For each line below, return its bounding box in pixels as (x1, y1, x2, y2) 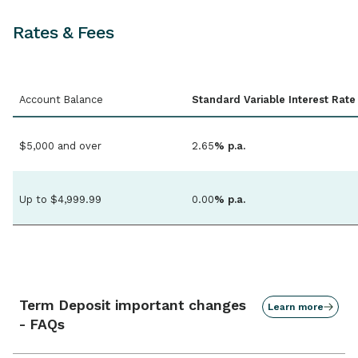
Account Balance (19, 93, 103, 106)
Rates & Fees (13, 22, 113, 43)
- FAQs (19, 316, 65, 333)
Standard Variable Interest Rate (192, 93, 356, 106)
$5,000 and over (19, 139, 101, 152)
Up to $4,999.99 (19, 193, 101, 205)
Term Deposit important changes (19, 297, 246, 314)
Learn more (268, 301, 324, 313)
